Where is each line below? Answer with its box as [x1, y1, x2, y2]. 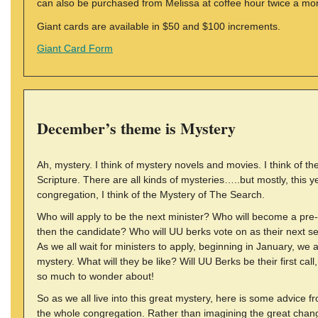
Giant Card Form [37, 43, 113, 54]
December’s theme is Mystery [37, 116, 236, 140]
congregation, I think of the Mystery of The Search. [37, 189, 265, 200]
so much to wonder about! [37, 270, 154, 282]
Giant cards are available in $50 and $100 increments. [37, 21, 280, 32]
